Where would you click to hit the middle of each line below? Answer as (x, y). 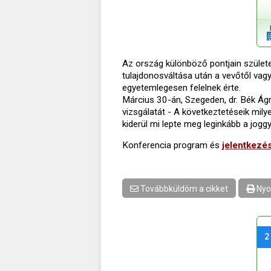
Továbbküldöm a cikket (183, 188)
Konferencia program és (172, 145)
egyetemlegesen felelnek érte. (181, 87)
